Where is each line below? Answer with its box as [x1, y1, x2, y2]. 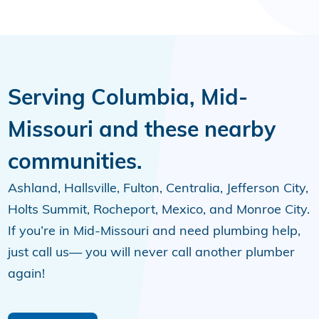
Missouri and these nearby [8, 115, 276, 143]
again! [8, 265, 46, 282]
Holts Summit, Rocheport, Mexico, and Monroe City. [8, 201, 310, 218]
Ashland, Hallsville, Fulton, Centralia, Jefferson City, [8, 179, 309, 197]
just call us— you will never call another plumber [8, 244, 296, 261]
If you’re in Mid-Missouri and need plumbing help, [8, 222, 301, 239]
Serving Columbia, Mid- [8, 83, 249, 111]
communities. [8, 147, 143, 175]
